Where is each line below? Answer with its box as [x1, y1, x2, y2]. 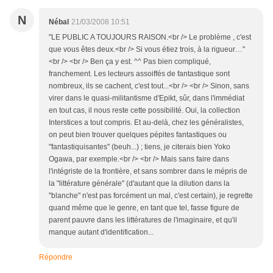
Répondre [39, 252, 73, 261]
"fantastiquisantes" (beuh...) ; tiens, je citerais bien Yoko [49, 142, 230, 151]
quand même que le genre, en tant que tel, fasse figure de [49, 203, 239, 212]
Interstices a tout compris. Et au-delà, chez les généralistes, [49, 118, 244, 127]
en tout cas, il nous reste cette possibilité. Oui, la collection [49, 105, 240, 115]
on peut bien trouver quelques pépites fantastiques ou [49, 130, 227, 139]
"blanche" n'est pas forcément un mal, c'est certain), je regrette [49, 191, 253, 200]
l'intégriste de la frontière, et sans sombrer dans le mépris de [49, 166, 247, 175]
